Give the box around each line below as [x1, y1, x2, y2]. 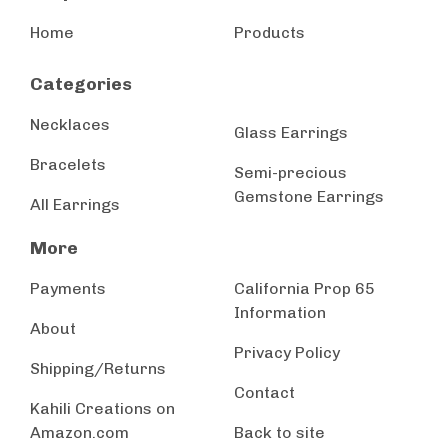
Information [234, 303, 326, 322]
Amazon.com [30, 423, 129, 442]
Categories [30, 73, 132, 94]
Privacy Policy [234, 343, 340, 362]
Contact [234, 383, 295, 402]
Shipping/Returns [30, 359, 166, 378]
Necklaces [30, 115, 110, 134]
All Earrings [30, 195, 120, 214]
